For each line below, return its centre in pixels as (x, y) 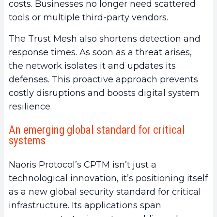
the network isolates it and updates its (92, 66)
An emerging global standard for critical (97, 130)
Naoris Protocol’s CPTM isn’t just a (83, 165)
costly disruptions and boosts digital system (104, 93)
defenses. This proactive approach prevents (103, 80)
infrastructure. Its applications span (85, 206)
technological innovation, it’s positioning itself (108, 178)
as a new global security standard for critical (105, 192)
